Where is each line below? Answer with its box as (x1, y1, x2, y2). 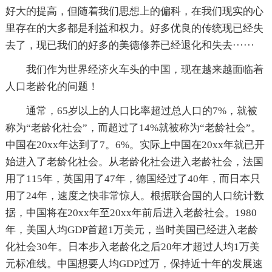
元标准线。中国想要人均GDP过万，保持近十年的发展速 (5, 257, 263, 270)
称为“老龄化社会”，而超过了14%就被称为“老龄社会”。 (5, 121, 261, 134)
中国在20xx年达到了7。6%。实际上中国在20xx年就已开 (5, 138, 265, 151)
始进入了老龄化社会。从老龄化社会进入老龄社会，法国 (5, 155, 263, 168)
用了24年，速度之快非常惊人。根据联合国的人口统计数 (5, 189, 264, 202)
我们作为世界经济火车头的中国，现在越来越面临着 (25, 63, 263, 75)
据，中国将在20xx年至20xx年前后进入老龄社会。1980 (5, 206, 257, 219)
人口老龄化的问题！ (5, 80, 98, 92)
